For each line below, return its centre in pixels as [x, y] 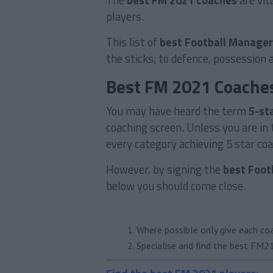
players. [125, 16]
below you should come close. [176, 186]
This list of [133, 42]
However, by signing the [165, 169]
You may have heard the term [177, 111]
